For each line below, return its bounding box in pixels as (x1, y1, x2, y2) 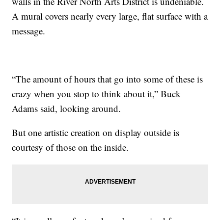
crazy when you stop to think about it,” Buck (12, 87, 181, 100)
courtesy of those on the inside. (12, 140, 129, 153)
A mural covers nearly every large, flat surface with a (12, 9, 208, 22)
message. (12, 24, 46, 37)
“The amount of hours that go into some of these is (12, 72, 203, 85)
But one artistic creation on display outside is (12, 126, 180, 138)
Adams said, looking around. (12, 102, 121, 114)
